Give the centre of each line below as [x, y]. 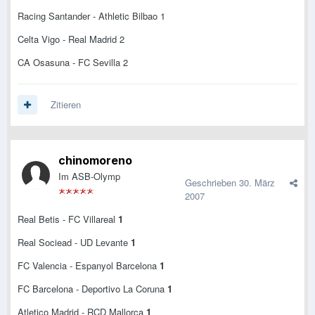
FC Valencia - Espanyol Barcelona [89, 266]
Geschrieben [212, 183]
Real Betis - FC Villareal [68, 219]
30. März [257, 183]
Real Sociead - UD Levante [74, 243]
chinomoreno [95, 161]
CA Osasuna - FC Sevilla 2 [73, 63]
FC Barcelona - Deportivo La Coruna [92, 289]
